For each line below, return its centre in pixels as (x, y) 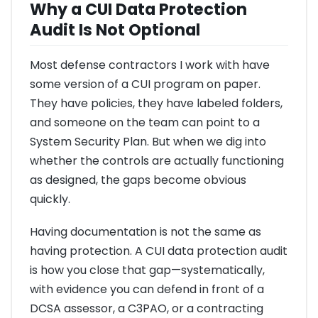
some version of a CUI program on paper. (145, 84)
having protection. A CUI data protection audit (159, 251)
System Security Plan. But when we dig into (148, 142)
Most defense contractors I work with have (150, 65)
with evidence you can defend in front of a (147, 290)
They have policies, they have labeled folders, (156, 104)
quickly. (50, 199)
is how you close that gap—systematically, (147, 270)
